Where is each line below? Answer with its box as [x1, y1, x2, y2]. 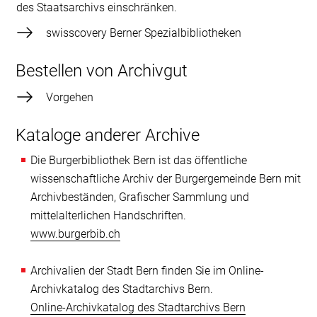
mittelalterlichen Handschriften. [30, 209, 186, 222]
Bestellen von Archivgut [15, 61, 192, 81]
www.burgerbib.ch [30, 227, 120, 241]
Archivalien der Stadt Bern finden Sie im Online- [30, 264, 264, 277]
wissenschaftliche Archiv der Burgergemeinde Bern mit [30, 172, 301, 185]
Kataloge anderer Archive [15, 125, 200, 145]
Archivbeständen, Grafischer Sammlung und [30, 190, 249, 204]
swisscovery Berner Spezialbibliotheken [45, 26, 241, 40]
